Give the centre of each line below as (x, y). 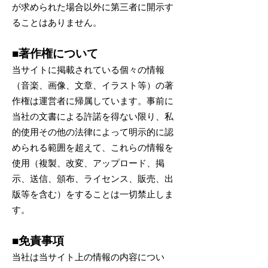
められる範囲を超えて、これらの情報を (93, 148)
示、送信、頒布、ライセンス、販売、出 (93, 179)
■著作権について (55, 54)
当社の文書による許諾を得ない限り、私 (93, 117)
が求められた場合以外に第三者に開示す (93, 7)
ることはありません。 (57, 23)
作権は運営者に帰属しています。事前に (93, 101)
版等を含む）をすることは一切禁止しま (93, 194)
